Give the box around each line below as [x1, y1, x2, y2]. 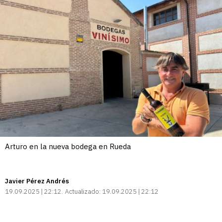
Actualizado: [65, 187, 101, 196]
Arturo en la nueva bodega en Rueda [5, 141, 131, 151]
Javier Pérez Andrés [5, 176, 69, 185]
